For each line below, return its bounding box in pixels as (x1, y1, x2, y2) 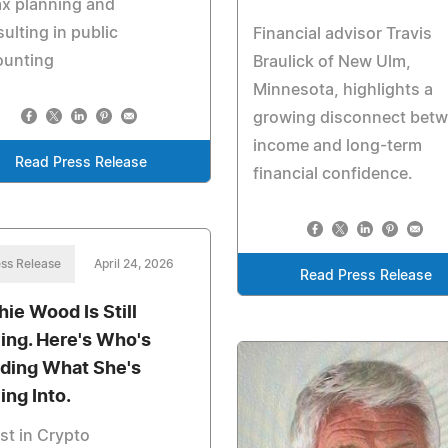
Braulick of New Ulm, (252, 53, 411, 70)
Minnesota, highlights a (252, 81, 433, 98)
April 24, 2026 (94, 258, 174, 271)
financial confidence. (252, 165, 413, 182)
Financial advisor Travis (252, 25, 432, 42)
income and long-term (252, 137, 422, 154)
